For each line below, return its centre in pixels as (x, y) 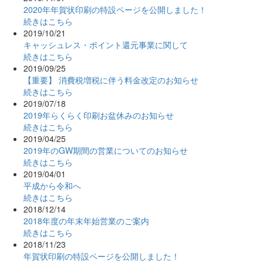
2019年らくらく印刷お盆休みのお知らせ (99, 115)
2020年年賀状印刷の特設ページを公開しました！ (115, 9)
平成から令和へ (52, 185)
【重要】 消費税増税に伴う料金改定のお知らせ (111, 80)
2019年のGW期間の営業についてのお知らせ (106, 150)
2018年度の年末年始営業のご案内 (86, 220)
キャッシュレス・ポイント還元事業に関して (106, 44)
